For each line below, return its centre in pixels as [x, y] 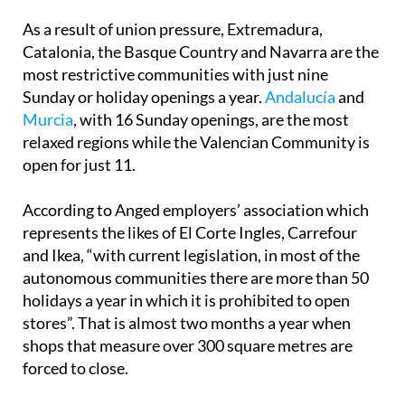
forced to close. [75, 334]
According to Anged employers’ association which [196, 176]
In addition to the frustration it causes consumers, [197, 379]
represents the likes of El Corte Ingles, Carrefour [190, 198]
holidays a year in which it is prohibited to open [186, 266]
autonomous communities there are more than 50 [196, 244]
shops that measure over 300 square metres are [188, 311]
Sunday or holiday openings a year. [144, 63]
